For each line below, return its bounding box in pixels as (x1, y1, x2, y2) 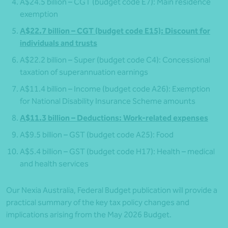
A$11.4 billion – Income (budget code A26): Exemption (20, 84, 210, 94)
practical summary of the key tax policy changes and (6, 197, 189, 208)
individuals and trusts (20, 38, 97, 48)
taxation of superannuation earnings (20, 67, 148, 77)
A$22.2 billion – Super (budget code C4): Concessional (20, 55, 210, 65)
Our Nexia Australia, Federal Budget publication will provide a (6, 185, 217, 195)
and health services (20, 159, 89, 169)
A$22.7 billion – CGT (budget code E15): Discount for (20, 26, 210, 36)
